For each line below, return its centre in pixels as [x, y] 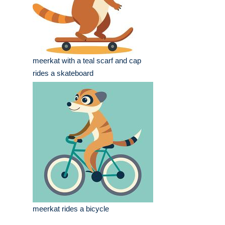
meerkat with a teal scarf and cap [87, 61]
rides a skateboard [63, 73]
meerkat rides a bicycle [71, 209]
